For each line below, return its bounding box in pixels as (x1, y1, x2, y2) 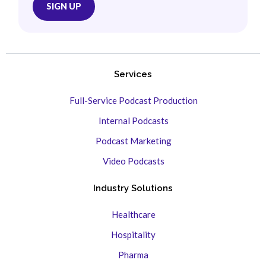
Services (114, 69, 152, 80)
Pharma (118, 249, 148, 261)
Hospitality (111, 229, 156, 240)
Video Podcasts (102, 156, 164, 167)
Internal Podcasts (98, 115, 169, 126)
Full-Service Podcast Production (69, 95, 198, 106)
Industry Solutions (93, 183, 173, 194)
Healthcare (111, 209, 156, 220)
